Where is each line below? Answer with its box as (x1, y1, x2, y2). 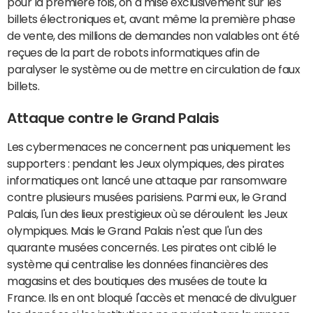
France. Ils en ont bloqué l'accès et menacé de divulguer (7, 292, 297, 303)
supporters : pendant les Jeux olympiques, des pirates (7, 158, 284, 169)
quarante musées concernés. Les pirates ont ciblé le (7, 242, 277, 253)
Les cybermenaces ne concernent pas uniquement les (7, 141, 291, 152)
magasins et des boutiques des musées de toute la (7, 275, 267, 286)
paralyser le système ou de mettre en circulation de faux (7, 64, 300, 75)
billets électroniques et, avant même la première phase (7, 13, 296, 24)
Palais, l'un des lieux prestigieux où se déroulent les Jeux (7, 208, 288, 219)
